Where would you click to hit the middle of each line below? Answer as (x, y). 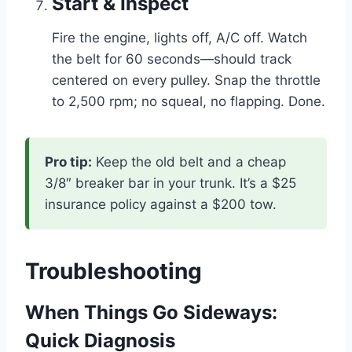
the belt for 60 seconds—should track (172, 59)
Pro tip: (68, 161)
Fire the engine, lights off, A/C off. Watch (180, 37)
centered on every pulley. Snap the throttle (186, 80)
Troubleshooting (114, 271)
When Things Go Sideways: (151, 312)
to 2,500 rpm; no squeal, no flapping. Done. (189, 101)
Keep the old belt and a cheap (189, 161)
